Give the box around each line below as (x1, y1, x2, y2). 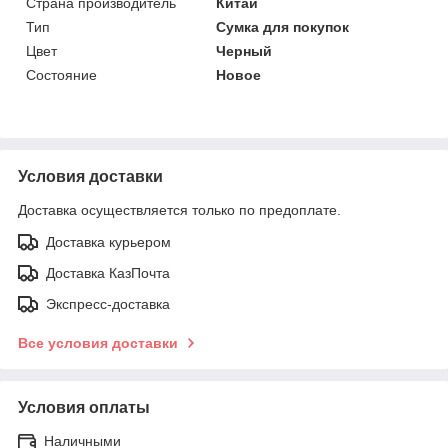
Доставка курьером (46, 233, 171, 250)
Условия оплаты (18, 398, 150, 416)
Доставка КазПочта (46, 264, 170, 281)
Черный (216, 42, 273, 59)
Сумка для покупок (216, 18, 350, 35)
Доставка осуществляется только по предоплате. (18, 201, 341, 218)
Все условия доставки (18, 334, 178, 351)
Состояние (26, 66, 97, 83)
